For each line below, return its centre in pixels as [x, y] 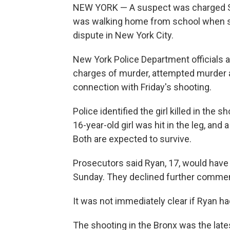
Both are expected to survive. [132, 139]
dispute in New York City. [123, 35]
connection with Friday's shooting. [142, 87]
